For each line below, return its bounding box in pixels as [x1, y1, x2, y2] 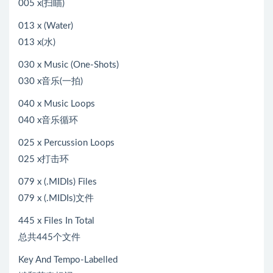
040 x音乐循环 [18, 115, 78, 125]
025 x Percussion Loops [18, 138, 115, 147]
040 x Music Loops [18, 99, 95, 108]
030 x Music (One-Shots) [18, 60, 119, 69]
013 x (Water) [18, 21, 73, 30]
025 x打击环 [18, 154, 69, 164]
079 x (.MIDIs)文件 [18, 193, 94, 203]
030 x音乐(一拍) [18, 76, 83, 86]
